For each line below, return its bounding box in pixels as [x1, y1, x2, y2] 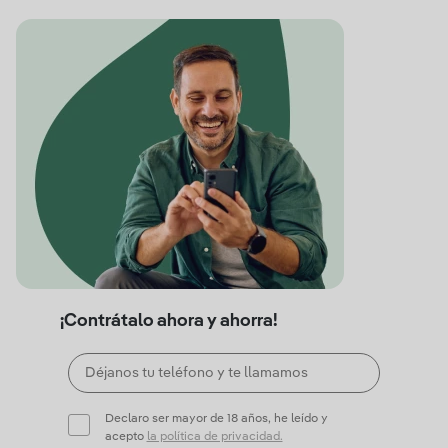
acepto [104, 431, 147, 443]
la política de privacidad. [146, 431, 283, 443]
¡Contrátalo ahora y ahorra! [60, 312, 278, 330]
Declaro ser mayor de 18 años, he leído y [104, 413, 328, 425]
